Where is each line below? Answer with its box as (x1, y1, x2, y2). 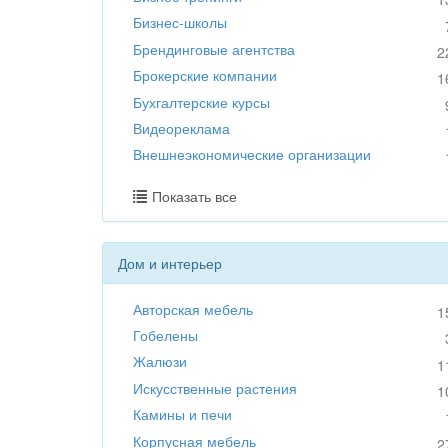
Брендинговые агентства (133, 38, 295, 59)
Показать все (152, 185, 237, 206)
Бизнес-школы (133, 12, 227, 33)
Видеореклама (133, 117, 230, 138)
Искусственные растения (133, 377, 297, 398)
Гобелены (133, 325, 198, 345)
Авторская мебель (133, 298, 253, 319)
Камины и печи (133, 404, 232, 425)
